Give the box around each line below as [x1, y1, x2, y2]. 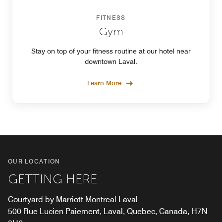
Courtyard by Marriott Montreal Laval [8, 194, 138, 204]
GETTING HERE [8, 171, 97, 187]
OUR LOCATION [8, 157, 60, 165]
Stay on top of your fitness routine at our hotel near [31, 47, 191, 55]
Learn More [87, 78, 121, 87]
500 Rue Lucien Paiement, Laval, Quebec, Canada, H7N [8, 206, 208, 216]
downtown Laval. [85, 57, 137, 65]
